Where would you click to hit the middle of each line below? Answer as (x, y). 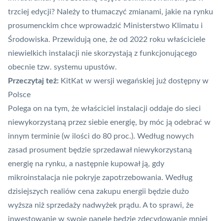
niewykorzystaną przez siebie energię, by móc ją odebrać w (109, 123)
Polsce (19, 95)
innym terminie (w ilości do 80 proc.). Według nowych (101, 136)
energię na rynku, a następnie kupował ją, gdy (86, 164)
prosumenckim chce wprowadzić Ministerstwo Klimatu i (105, 26)
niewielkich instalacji (45, 54)
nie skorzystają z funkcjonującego (139, 54)
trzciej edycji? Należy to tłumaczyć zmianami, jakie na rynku (110, 12)
